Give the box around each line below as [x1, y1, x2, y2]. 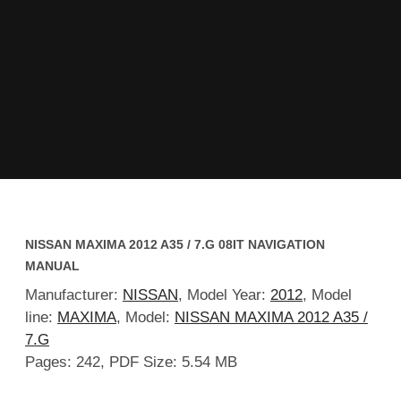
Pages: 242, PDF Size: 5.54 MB [25, 354, 237, 371]
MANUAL [25, 259, 80, 273]
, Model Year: [178, 286, 270, 304]
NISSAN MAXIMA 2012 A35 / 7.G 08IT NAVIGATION [25, 237, 325, 252]
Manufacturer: [25, 286, 123, 304]
